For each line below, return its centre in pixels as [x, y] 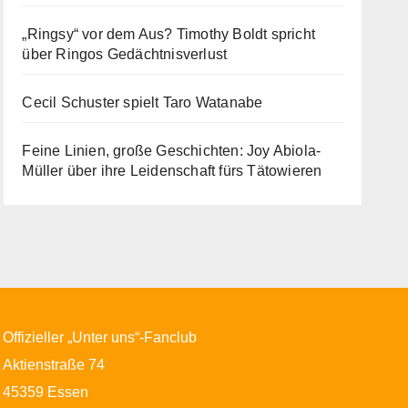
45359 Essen [46, 393]
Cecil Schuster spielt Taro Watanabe [143, 103]
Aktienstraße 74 [54, 365]
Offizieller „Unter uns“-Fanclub [100, 338]
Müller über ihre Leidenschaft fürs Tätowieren [172, 171]
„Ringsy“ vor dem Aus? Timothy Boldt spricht [168, 35]
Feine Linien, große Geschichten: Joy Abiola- [172, 151]
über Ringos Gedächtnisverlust [125, 55]
